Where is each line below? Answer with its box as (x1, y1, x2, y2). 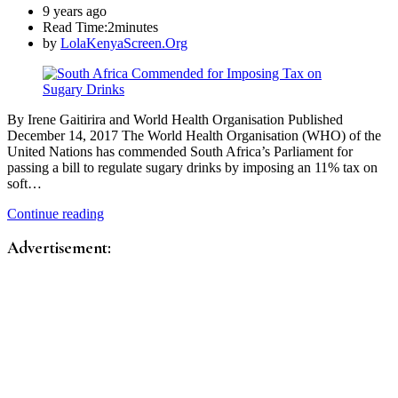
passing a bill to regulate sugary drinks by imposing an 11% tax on (7, 160, 378, 176)
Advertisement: (7, 237, 111, 258)
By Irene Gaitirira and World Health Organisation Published (7, 112, 343, 128)
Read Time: (43, 20, 107, 36)
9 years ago (43, 4, 107, 20)
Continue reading (7, 206, 104, 222)
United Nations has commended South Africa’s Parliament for (7, 144, 353, 160)
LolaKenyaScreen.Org (60, 36, 187, 52)
